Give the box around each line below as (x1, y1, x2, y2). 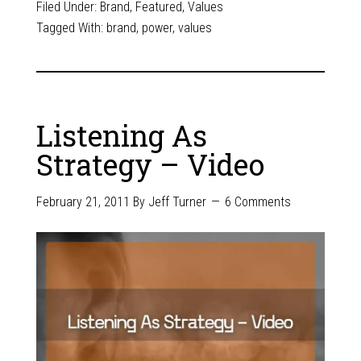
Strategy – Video (35, 144, 264, 184)
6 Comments (224, 193, 291, 210)
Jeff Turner (147, 193, 206, 210)
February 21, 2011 (35, 193, 130, 210)
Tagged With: (35, 19, 106, 35)
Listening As (35, 115, 207, 155)
